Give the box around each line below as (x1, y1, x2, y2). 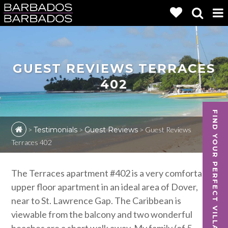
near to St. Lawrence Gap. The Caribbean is (11, 195, 182, 206)
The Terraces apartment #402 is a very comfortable (11, 167, 215, 179)
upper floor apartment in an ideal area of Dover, (11, 181, 198, 192)
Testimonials (34, 125, 78, 134)
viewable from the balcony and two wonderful (11, 209, 193, 220)
